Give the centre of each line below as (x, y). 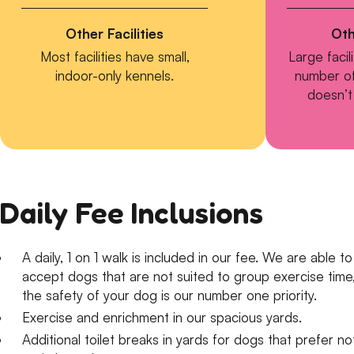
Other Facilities (115, 34)
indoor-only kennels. (115, 76)
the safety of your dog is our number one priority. (169, 296)
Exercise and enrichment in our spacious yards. (162, 318)
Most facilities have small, (115, 57)
